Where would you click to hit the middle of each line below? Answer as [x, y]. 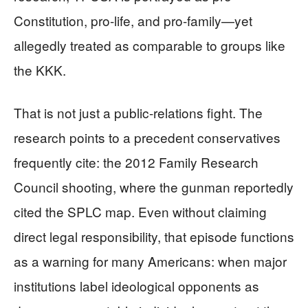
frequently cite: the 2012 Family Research [136, 162]
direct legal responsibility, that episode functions [154, 236]
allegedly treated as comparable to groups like [150, 45]
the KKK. [40, 70]
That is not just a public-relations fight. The [138, 112]
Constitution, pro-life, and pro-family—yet [133, 20]
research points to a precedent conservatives [147, 137]
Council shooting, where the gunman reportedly [154, 187]
